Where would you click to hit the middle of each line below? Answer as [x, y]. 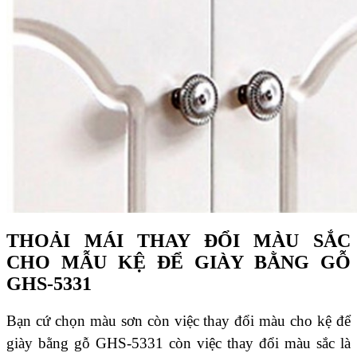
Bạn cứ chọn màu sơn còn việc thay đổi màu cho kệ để [178, 320]
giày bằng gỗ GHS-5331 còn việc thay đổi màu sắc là [178, 343]
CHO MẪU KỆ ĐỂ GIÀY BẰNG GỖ [178, 263]
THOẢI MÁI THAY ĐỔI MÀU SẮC [178, 241]
